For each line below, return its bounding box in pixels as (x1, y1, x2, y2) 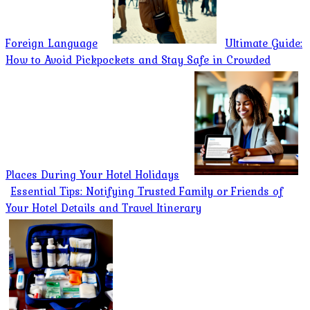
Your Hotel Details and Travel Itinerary (6, 199, 201, 216)
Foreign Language (6, 34, 98, 51)
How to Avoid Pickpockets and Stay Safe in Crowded (6, 51, 271, 68)
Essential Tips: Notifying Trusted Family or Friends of (10, 182, 283, 199)
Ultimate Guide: (225, 34, 302, 51)
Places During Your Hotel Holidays (6, 165, 179, 183)
